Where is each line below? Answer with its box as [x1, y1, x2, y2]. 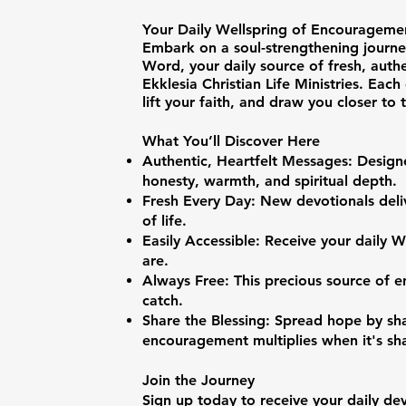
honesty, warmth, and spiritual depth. [142, 172, 397, 189]
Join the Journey [142, 372, 255, 389]
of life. [142, 212, 187, 229]
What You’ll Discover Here [142, 132, 320, 150]
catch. [142, 292, 183, 309]
